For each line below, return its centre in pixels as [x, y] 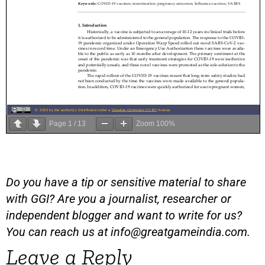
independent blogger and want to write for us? [124, 216]
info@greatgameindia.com [179, 232]
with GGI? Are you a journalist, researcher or [119, 199]
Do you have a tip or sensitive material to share [126, 182]
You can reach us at [58, 232]
